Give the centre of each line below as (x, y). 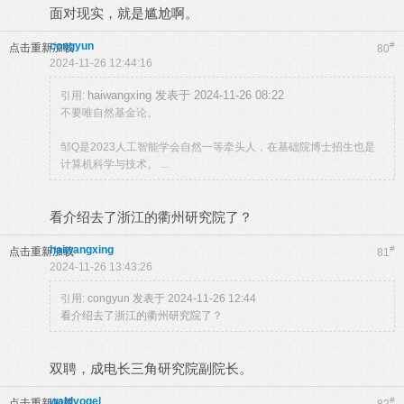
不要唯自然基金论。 (109, 113)
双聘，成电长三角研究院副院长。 (151, 368)
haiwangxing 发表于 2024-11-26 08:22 (186, 95)
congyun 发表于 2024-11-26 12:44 (172, 298)
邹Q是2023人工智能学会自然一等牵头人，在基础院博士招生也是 (218, 147)
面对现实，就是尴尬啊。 (124, 13)
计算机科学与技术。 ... (115, 164)
